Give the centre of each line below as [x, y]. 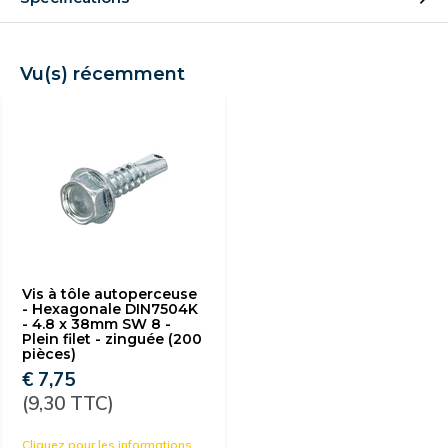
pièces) [49, 354]
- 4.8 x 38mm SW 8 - [96, 324]
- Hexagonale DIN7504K [110, 309]
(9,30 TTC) [68, 403]
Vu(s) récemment [102, 74]
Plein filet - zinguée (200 [112, 339]
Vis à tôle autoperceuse [109, 294]
